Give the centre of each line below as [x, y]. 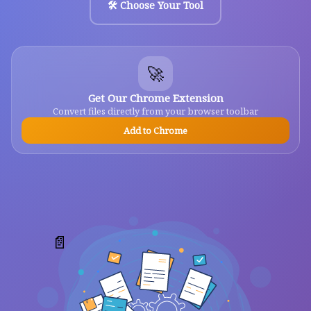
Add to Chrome [155, 130]
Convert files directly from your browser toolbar [155, 111]
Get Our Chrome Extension [155, 98]
